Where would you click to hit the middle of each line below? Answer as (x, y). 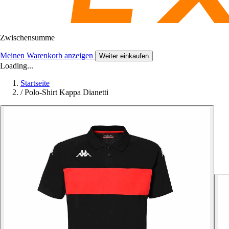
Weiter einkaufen (124, 56)
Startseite (35, 83)
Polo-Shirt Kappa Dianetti (66, 92)
